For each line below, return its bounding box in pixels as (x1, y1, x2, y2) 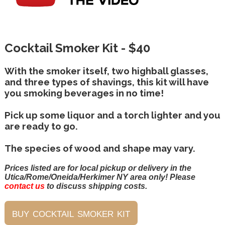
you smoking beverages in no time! (4, 87, 164, 98)
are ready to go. (4, 120, 78, 132)
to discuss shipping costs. (44, 181, 147, 190)
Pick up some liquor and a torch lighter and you (4, 109, 220, 121)
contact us (4, 181, 45, 190)
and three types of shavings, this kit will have (4, 76, 209, 87)
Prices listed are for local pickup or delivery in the (4, 163, 191, 172)
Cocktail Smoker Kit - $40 (4, 40, 150, 55)
